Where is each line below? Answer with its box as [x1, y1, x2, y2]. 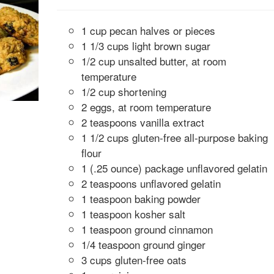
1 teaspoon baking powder [81, 191, 201, 206]
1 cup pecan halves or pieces [81, 23, 215, 38]
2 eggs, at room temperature [81, 99, 211, 114]
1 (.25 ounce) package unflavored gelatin [81, 160, 267, 176]
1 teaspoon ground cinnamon [81, 221, 213, 237]
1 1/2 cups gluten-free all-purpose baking [81, 130, 268, 145]
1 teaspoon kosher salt [81, 206, 185, 221]
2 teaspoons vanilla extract [81, 114, 204, 130]
